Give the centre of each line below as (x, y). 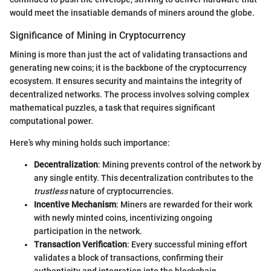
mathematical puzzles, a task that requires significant (113, 108)
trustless (51, 191)
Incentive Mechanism (75, 205)
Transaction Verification (80, 245)
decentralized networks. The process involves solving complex (129, 95)
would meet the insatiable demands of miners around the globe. (132, 13)
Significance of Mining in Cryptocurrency (98, 36)
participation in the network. (88, 231)
